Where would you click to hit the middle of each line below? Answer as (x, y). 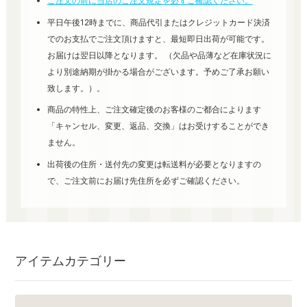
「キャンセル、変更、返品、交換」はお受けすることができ (158, 126)
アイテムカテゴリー (70, 260)
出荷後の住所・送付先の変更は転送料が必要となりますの (154, 164)
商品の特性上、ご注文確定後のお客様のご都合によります (154, 110)
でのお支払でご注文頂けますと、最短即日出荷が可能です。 (158, 38)
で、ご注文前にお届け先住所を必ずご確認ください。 (146, 180)
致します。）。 (76, 88)
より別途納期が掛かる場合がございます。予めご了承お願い (158, 71)
